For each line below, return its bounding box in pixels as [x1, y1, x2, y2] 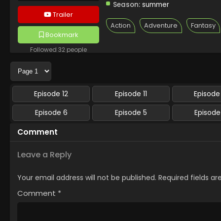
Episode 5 [115, 108, 147, 117]
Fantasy [191, 21, 216, 30]
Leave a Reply [17, 149, 72, 160]
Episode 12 [34, 89, 69, 99]
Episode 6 [35, 108, 68, 117]
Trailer [51, 10, 73, 20]
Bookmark [43, 30, 78, 40]
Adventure [144, 21, 178, 30]
